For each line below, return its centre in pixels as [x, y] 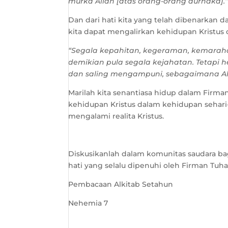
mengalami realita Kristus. [116, 116]
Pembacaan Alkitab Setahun [121, 184]
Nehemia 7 [88, 203]
